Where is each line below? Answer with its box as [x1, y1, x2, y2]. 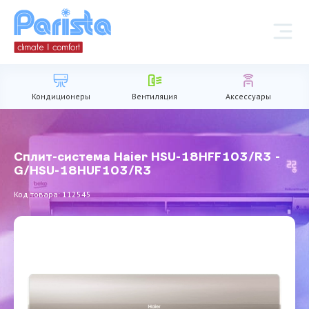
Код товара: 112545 [14, 189, 92, 199]
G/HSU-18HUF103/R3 [14, 165, 152, 177]
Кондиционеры [31, 90, 90, 101]
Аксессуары [225, 90, 271, 101]
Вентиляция [131, 90, 177, 101]
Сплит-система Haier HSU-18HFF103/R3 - [14, 151, 281, 163]
